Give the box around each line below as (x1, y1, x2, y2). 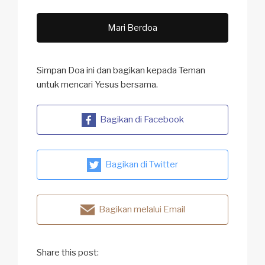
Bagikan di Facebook (99, 114, 184, 125)
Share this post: (37, 247, 99, 258)
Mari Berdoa (108, 22, 157, 33)
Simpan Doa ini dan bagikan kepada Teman (37, 64, 205, 76)
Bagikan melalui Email (98, 204, 185, 215)
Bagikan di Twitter (105, 159, 178, 170)
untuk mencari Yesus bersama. (37, 79, 158, 90)
